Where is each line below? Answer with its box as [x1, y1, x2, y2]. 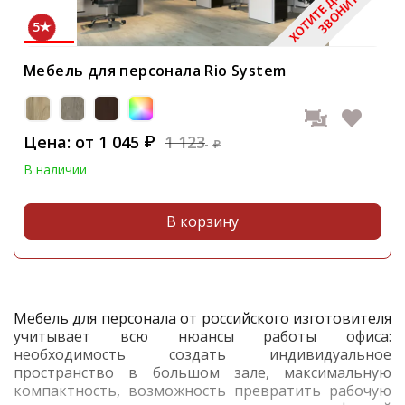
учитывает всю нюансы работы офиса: [14, 326, 391, 347]
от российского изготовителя [175, 308, 392, 329]
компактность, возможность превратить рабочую [14, 381, 391, 401]
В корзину [166, 212, 239, 232]
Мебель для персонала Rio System [24, 61, 287, 81]
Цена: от [24, 130, 94, 153]
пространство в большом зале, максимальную [14, 363, 391, 383]
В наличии [24, 161, 87, 179]
